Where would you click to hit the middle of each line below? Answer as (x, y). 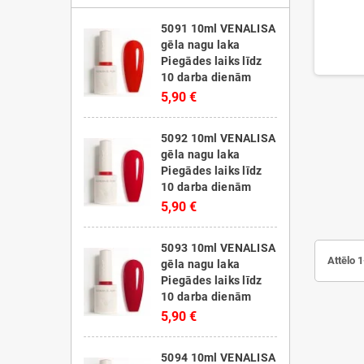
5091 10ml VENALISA (219, 28)
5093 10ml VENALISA (219, 248)
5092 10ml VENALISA (219, 138)
